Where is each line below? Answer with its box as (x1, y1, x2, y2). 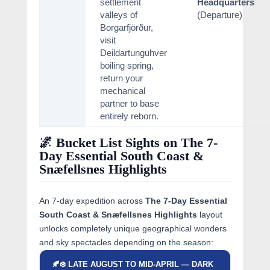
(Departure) (196, 10, 242, 20)
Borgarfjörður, (99, 23, 153, 33)
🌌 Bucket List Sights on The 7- (39, 135, 218, 150)
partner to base (99, 99, 159, 108)
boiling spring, (99, 61, 154, 71)
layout (196, 210, 222, 219)
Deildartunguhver (99, 48, 167, 58)
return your (99, 74, 143, 83)
